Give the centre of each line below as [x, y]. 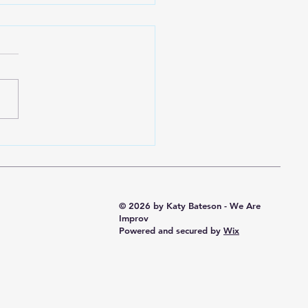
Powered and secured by [171, 231]
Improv [134, 218]
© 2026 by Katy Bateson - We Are [190, 206]
